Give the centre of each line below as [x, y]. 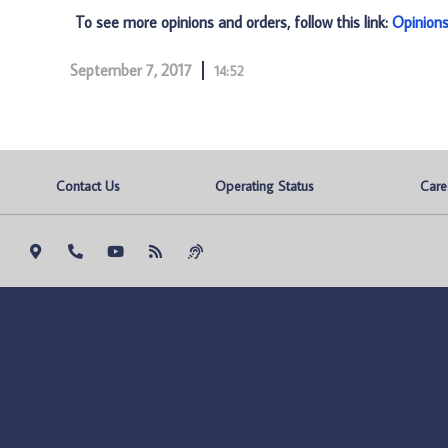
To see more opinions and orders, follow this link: [233, 22]
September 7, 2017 [131, 70]
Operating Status [265, 186]
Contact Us [88, 186]
